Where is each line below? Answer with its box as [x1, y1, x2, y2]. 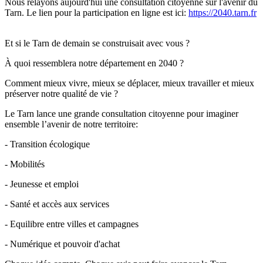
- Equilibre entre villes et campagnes [5, 218, 139, 229]
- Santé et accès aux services [5, 198, 109, 209]
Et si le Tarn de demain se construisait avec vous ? [5, 38, 190, 48]
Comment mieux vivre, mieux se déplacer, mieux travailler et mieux [5, 77, 254, 88]
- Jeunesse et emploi [5, 178, 79, 189]
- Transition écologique [5, 139, 90, 149]
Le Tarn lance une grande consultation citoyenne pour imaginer [5, 108, 238, 119]
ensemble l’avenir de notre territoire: [5, 119, 138, 129]
